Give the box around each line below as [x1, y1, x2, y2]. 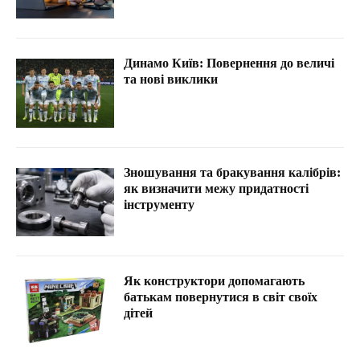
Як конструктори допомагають [124, 274, 305, 288]
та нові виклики [124, 72, 219, 86]
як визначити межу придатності [124, 181, 309, 195]
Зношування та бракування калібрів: [124, 165, 342, 179]
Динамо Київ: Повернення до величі [124, 55, 335, 70]
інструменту [124, 197, 195, 211]
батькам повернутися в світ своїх [124, 290, 318, 305]
